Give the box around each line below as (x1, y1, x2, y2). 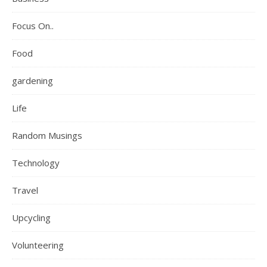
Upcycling (12, 212, 51, 223)
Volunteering (12, 239, 64, 251)
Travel (12, 184, 38, 196)
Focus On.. (12, 20, 54, 32)
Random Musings (12, 129, 82, 141)
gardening (12, 74, 53, 86)
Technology (12, 157, 60, 169)
